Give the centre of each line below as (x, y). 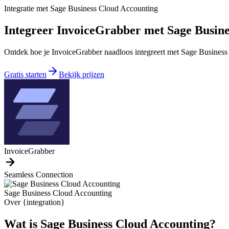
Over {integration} (35, 202)
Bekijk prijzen (82, 74)
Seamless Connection (39, 174)
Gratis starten (25, 74)
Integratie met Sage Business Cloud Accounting (81, 8)
